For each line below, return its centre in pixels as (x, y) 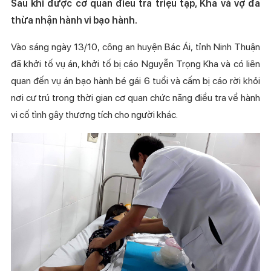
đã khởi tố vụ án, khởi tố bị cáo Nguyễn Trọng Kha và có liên (135, 64)
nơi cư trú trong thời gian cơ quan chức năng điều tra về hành (135, 97)
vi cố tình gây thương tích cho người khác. (94, 114)
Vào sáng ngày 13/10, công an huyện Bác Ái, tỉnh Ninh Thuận (135, 47)
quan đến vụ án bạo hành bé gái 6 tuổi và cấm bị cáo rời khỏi (135, 80)
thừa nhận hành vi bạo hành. (74, 20)
